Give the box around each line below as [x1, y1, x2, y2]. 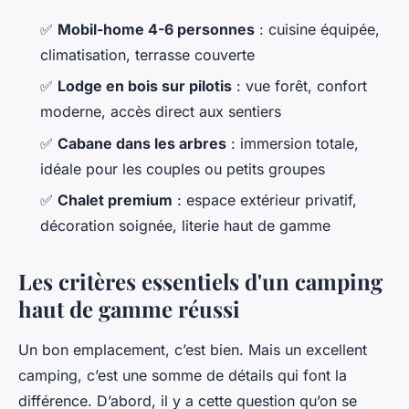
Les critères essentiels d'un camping [18, 267, 383, 297]
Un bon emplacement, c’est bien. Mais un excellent [18, 341, 367, 360]
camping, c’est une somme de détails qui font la [18, 366, 347, 385]
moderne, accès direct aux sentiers [40, 102, 281, 121]
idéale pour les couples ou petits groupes [40, 159, 325, 178]
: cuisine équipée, [255, 20, 380, 39]
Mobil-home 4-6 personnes [58, 20, 255, 39]
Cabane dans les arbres [58, 133, 226, 152]
